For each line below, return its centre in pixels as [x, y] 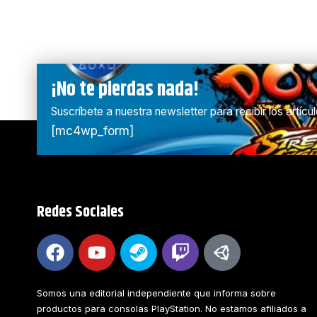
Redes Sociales [80, 212]
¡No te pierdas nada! [125, 90]
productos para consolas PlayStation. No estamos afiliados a [172, 308]
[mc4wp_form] [92, 131]
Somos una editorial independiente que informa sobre [156, 293]
